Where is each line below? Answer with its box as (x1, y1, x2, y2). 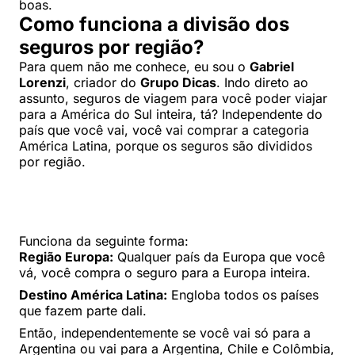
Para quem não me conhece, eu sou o (19, 58, 250, 74)
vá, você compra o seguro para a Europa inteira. (19, 264, 311, 281)
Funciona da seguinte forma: (19, 232, 189, 249)
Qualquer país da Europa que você (113, 248, 325, 265)
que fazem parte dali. (19, 302, 147, 319)
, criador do (66, 74, 140, 90)
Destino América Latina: (19, 286, 167, 303)
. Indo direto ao (216, 74, 308, 90)
